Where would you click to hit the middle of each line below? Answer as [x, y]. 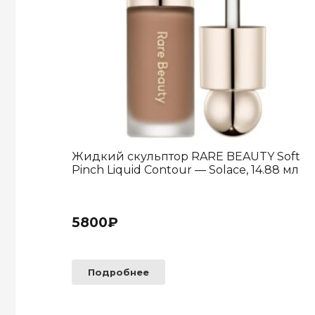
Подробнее [119, 272]
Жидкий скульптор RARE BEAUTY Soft [186, 157]
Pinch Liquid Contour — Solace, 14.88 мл [185, 170]
